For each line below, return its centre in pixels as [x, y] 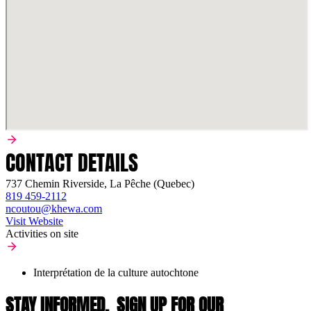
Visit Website [34, 221]
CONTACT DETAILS [72, 162]
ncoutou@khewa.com [54, 208]
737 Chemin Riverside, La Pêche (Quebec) [100, 183]
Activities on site [42, 233]
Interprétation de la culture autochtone [116, 272]
